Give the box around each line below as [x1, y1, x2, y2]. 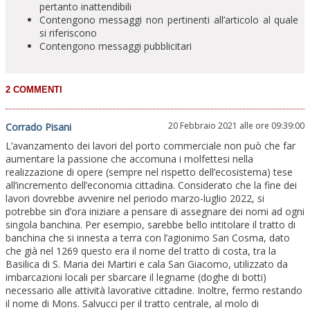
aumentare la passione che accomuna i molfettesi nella [6, 152, 253, 165]
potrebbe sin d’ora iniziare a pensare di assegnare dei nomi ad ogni [6, 204, 304, 218]
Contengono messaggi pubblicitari [39, 39, 192, 53]
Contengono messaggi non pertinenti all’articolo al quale [39, 12, 299, 26]
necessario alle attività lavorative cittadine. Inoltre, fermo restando [6, 283, 302, 297]
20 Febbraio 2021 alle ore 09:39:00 [168, 119, 304, 131]
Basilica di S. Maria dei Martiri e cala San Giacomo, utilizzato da [6, 257, 288, 271]
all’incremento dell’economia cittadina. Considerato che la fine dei [6, 178, 297, 192]
